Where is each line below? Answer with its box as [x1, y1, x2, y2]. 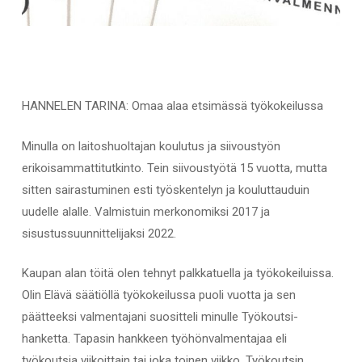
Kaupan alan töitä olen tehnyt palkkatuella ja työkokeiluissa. [21, 266, 334, 281]
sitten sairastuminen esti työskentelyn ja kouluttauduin [21, 182, 309, 197]
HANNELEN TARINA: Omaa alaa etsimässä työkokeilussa [21, 99, 323, 114]
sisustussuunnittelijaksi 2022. [21, 225, 176, 241]
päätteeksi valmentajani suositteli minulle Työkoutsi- [21, 309, 298, 325]
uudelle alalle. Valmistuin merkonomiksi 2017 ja [21, 204, 270, 219]
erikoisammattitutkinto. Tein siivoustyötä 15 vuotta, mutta [21, 160, 327, 175]
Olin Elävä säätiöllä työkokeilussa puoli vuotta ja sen [21, 288, 296, 303]
